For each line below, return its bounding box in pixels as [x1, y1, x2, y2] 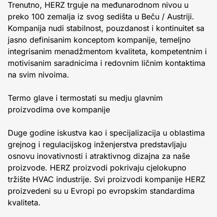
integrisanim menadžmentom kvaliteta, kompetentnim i [8, 46, 207, 56]
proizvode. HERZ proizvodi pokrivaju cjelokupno [8, 163, 186, 172]
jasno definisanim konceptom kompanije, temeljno [8, 35, 191, 45]
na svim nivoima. [8, 70, 69, 79]
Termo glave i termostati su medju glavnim [8, 93, 163, 103]
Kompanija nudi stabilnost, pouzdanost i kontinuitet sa [8, 23, 204, 33]
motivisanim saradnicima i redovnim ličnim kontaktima [8, 58, 205, 68]
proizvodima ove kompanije [8, 105, 110, 114]
